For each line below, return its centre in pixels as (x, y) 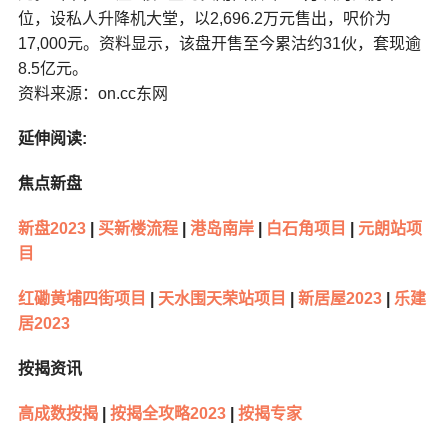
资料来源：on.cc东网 (92, 94)
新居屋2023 (337, 299)
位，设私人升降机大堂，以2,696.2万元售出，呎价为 (204, 19)
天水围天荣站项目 (221, 299)
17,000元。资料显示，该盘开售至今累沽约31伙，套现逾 (219, 44)
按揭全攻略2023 (167, 414)
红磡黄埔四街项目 (81, 299)
